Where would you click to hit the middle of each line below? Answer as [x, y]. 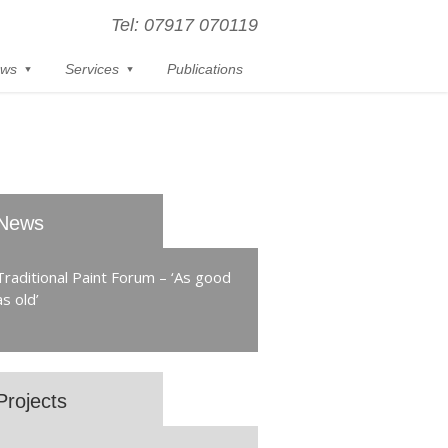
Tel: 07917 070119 [184, 25]
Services [92, 69]
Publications [205, 69]
